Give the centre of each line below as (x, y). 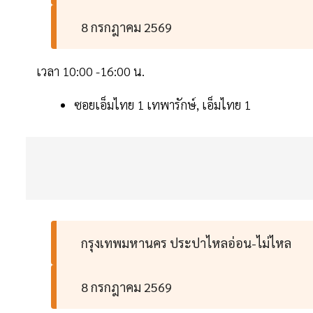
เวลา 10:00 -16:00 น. (92, 71)
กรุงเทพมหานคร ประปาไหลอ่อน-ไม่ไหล (188, 243)
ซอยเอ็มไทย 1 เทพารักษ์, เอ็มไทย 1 (165, 105)
